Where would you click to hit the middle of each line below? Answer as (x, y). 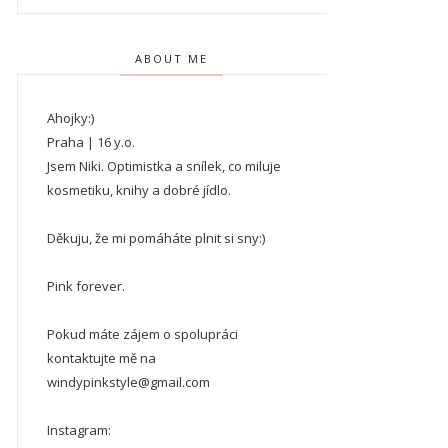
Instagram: (78, 430)
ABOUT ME (172, 58)
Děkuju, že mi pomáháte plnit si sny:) (155, 238)
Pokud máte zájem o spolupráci (142, 334)
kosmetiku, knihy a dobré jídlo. (138, 190)
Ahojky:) (70, 118)
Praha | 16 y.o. (90, 142)
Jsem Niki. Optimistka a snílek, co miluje (163, 166)
